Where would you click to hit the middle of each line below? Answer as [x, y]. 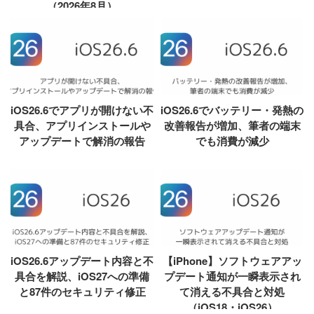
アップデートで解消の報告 [82, 141]
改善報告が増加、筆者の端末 [232, 125]
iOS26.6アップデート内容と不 [82, 260]
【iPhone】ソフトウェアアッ [232, 260]
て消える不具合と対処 [232, 291]
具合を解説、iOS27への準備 [82, 276]
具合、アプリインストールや [82, 125]
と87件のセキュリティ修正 [82, 291]
